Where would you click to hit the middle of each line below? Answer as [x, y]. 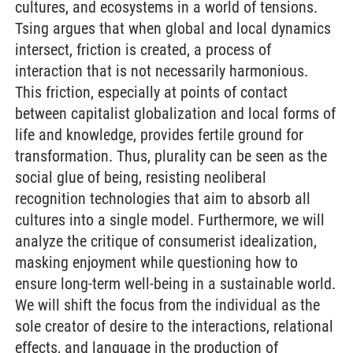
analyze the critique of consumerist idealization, [166, 241]
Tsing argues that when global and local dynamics [173, 28]
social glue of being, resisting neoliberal [141, 177]
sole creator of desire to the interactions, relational [174, 326]
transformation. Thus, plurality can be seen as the [171, 156]
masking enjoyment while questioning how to [156, 262]
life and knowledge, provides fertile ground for [159, 135]
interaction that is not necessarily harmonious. [162, 71]
